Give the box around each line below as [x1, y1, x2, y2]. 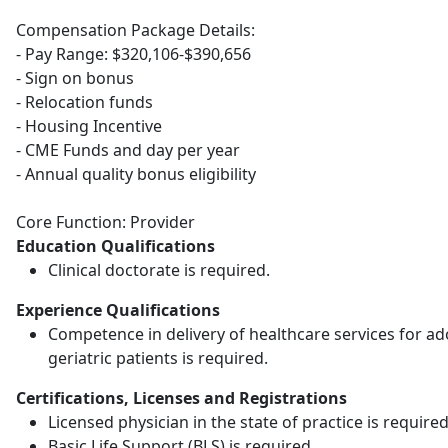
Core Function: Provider [16, 211, 195, 233]
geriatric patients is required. [48, 347, 268, 369]
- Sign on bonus [16, 67, 134, 89]
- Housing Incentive [16, 115, 162, 137]
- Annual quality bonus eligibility [16, 163, 256, 185]
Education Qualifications [16, 235, 215, 257]
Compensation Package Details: [16, 19, 255, 41]
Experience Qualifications [16, 299, 220, 321]
